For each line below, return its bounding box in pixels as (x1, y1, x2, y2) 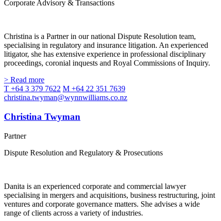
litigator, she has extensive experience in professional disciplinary (4, 50, 206, 59)
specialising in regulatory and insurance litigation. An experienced (4, 41, 208, 50)
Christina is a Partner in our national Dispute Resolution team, (4, 32, 196, 41)
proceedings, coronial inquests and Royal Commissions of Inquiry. (4, 59, 210, 68)
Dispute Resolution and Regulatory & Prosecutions (4, 148, 163, 157)
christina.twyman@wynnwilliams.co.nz (4, 93, 127, 102)
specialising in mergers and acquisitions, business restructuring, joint (4, 190, 215, 199)
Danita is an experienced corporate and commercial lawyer (4, 182, 186, 190)
